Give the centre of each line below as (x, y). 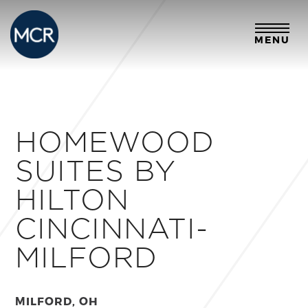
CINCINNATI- (112, 228)
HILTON (73, 199)
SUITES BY (96, 170)
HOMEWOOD (115, 141)
